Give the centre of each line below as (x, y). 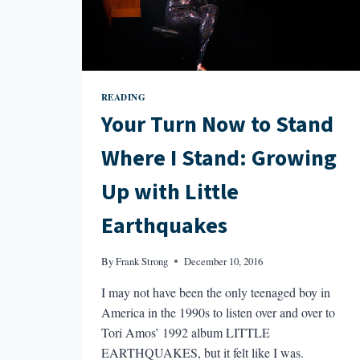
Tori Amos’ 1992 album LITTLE (185, 333)
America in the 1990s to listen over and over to (218, 313)
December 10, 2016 (223, 262)
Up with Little (170, 192)
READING (123, 96)
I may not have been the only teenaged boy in (215, 292)
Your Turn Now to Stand (217, 125)
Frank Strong (141, 262)
